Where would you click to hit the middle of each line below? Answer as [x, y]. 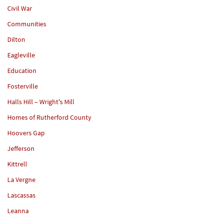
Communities [27, 24]
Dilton [16, 39]
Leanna [18, 210]
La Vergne [21, 179]
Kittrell [17, 164]
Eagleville [21, 55]
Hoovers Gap [26, 133]
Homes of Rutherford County [49, 117]
